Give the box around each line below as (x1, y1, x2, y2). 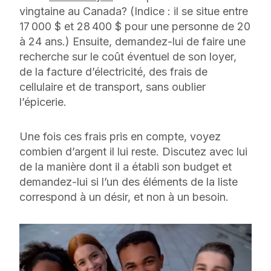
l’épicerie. (19, 96, 67, 108)
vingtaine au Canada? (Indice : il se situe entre (19, 5, 248, 18)
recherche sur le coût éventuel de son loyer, (19, 50, 237, 63)
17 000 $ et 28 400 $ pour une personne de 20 (19, 20, 250, 33)
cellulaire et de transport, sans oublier (19, 80, 206, 93)
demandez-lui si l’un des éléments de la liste (19, 175, 238, 188)
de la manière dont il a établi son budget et (19, 160, 232, 173)
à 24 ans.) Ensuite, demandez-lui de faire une (19, 35, 246, 48)
